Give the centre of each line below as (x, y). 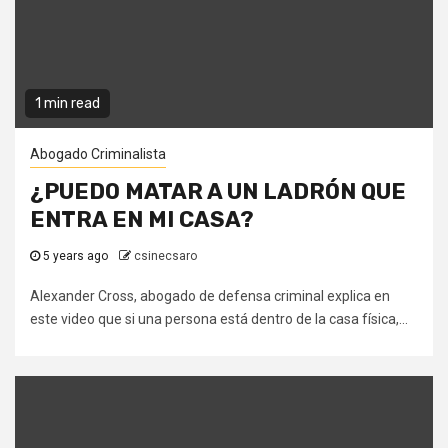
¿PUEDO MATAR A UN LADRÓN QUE (218, 192)
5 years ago (75, 256)
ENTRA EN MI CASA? (142, 220)
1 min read (67, 104)
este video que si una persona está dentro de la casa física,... (219, 319)
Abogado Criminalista (98, 154)
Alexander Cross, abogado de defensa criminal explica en (210, 296)
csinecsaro (165, 256)
